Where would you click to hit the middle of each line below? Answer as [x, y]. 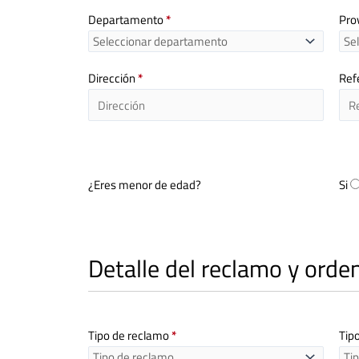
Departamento [127, 19]
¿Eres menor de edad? [144, 185]
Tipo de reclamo [129, 335]
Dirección [113, 79]
